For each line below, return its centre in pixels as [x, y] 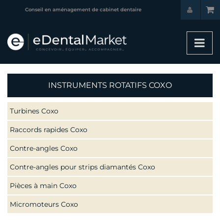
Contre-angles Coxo [44, 148]
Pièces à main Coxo [43, 186]
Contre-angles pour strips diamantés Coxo [82, 167]
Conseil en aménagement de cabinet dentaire [83, 10]
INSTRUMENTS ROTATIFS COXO [110, 85]
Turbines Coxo [34, 111]
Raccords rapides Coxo [49, 130]
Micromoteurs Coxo [44, 204]
